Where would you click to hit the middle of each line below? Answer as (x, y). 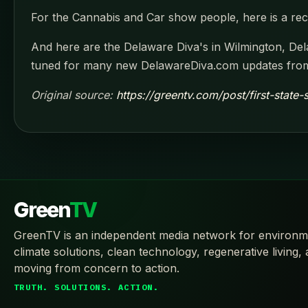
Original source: (74, 95)
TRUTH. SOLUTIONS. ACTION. (86, 287)
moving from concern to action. (97, 268)
